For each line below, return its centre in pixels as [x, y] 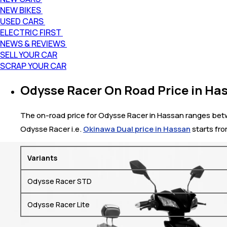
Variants [42, 158]
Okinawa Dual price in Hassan [137, 129]
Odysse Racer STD [60, 181]
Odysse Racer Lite [59, 204]
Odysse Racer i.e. [52, 129]
